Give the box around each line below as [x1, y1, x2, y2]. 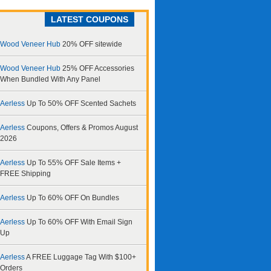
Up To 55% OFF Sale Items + [27, 158, 121, 167]
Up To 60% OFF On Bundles [27, 194, 119, 202]
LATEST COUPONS [51, 15, 128, 24]
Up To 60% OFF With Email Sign [27, 218, 132, 226]
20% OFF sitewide [62, 40, 122, 48]
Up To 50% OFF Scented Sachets [27, 99, 136, 108]
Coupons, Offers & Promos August [27, 123, 138, 132]
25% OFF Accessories [62, 64, 134, 73]
